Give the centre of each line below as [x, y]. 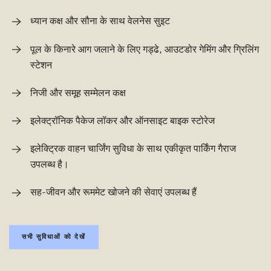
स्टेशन [41, 65]
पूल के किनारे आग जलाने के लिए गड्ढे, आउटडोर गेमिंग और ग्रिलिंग [145, 49]
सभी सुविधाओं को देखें [54, 237]
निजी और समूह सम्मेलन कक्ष [78, 93]
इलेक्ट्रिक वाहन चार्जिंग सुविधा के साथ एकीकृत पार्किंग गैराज [133, 149]
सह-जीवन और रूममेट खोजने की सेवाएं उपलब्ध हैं [113, 193]
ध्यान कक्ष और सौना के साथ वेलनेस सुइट [100, 21]
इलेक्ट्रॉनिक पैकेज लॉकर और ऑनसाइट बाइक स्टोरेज [122, 121]
